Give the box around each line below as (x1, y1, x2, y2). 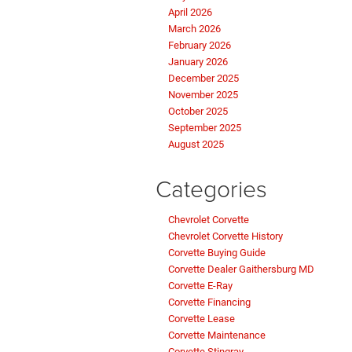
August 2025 (168, 137, 224, 150)
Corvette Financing (168, 295, 251, 308)
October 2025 (168, 104, 228, 117)
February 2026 (168, 38, 231, 51)
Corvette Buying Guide (168, 246, 266, 258)
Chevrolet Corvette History (168, 229, 283, 242)
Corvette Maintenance (168, 328, 266, 341)
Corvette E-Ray (168, 279, 233, 291)
